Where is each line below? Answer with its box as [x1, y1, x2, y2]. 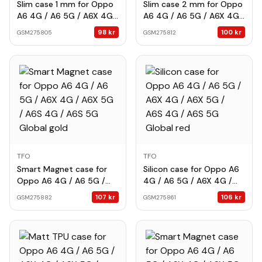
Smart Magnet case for [17, 164, 107, 174]
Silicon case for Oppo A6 [143, 164, 239, 174]
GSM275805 [17, 28, 52, 36]
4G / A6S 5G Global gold [17, 199, 113, 209]
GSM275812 [143, 28, 176, 36]
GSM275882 [17, 193, 52, 201]
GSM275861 [143, 193, 176, 201]
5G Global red [143, 199, 198, 209]
